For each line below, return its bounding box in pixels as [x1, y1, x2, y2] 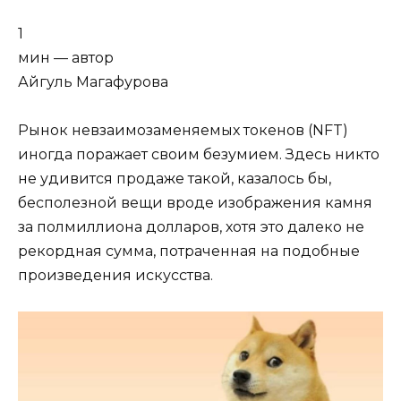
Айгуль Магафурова [18, 73, 168, 90]
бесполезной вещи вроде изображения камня [18, 194, 372, 212]
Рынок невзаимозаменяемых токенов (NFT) [18, 122, 348, 140]
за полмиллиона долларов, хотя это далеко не [18, 218, 364, 236]
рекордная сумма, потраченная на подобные [18, 243, 360, 260]
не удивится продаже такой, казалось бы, [18, 170, 331, 188]
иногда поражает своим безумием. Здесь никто [18, 146, 380, 164]
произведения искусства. [18, 267, 213, 285]
